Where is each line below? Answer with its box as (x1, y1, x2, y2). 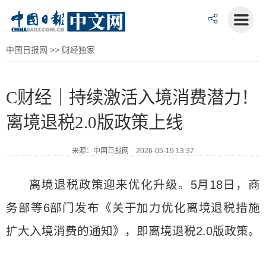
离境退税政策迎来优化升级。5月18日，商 (29, 178, 260, 191)
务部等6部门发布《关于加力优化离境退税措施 (6, 201, 260, 214)
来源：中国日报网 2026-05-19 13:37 (72, 147, 194, 155)
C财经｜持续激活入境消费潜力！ (6, 88, 258, 107)
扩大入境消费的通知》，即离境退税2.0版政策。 (6, 224, 260, 237)
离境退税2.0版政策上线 (6, 113, 183, 132)
